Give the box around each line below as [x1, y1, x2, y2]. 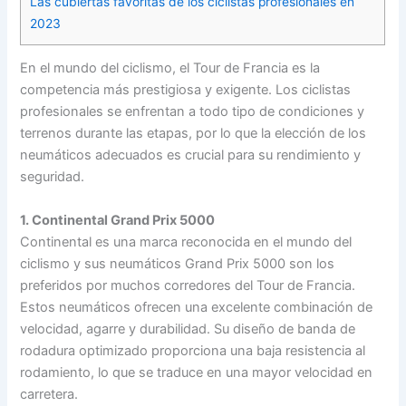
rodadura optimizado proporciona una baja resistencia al [20, 342, 366, 359]
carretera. [20, 385, 79, 402]
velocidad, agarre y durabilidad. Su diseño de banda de [20, 320, 356, 337]
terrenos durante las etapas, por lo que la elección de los [20, 125, 367, 142]
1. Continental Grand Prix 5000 [20, 211, 216, 228]
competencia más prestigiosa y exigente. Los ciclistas [20, 82, 352, 99]
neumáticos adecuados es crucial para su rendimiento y [20, 147, 362, 164]
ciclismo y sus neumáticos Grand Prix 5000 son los [20, 255, 335, 272]
